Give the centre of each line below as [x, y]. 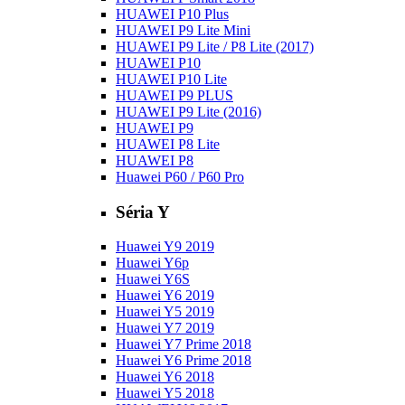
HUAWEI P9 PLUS [174, 95]
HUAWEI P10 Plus [172, 14]
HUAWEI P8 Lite [168, 144]
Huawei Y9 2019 [165, 247]
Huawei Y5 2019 [165, 312]
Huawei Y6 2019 [165, 296]
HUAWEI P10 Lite [171, 79]
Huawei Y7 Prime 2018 [184, 344]
